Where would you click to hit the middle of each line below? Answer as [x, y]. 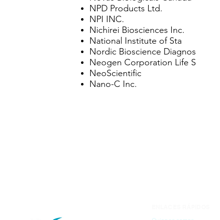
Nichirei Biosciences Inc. [137, 30]
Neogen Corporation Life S [143, 62]
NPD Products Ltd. [126, 8]
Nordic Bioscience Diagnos [143, 52]
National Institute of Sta [136, 41]
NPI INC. [107, 19]
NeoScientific [115, 73]
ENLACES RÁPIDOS [181, 207]
